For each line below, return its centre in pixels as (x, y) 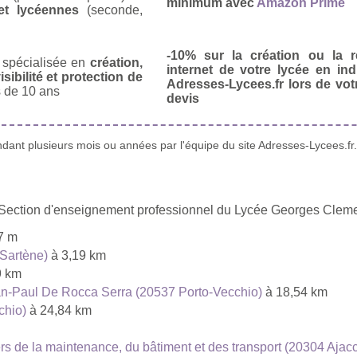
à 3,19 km (77, 255)
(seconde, (110, 10)
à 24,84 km (59, 310)
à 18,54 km (295, 292)
